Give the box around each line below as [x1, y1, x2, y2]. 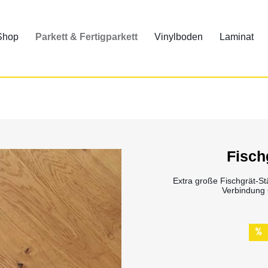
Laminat [219, 32, 254, 42]
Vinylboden [154, 32, 203, 42]
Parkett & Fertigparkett [35, 32, 138, 42]
